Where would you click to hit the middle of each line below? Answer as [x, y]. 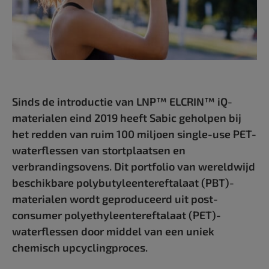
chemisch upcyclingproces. [80, 247]
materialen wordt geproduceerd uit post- [115, 198]
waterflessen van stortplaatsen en [99, 150]
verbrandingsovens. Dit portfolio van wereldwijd [134, 166]
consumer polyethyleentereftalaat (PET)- [116, 215]
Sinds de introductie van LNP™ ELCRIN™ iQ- [122, 101]
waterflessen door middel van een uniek [113, 231]
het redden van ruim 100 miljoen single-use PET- [134, 134]
